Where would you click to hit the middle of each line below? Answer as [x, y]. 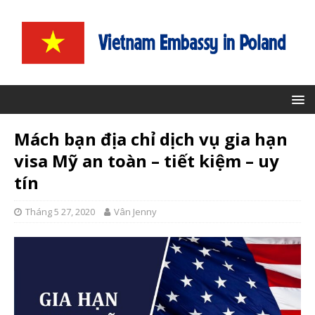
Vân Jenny [135, 211]
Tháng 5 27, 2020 [60, 211]
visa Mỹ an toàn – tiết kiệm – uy [147, 160]
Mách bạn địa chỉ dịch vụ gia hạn [151, 139]
